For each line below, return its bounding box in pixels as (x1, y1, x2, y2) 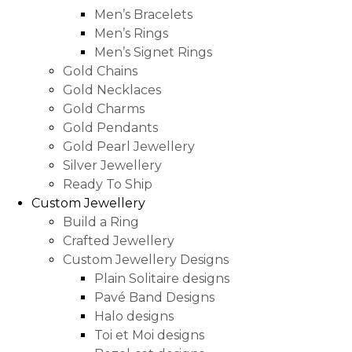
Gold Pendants (63, 120, 158, 136)
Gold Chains (63, 64, 137, 79)
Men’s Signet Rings (94, 45, 212, 60)
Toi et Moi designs (94, 328, 204, 343)
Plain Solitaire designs (94, 271, 229, 287)
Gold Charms (63, 101, 145, 117)
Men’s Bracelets (94, 7, 192, 23)
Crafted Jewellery (63, 233, 174, 249)
